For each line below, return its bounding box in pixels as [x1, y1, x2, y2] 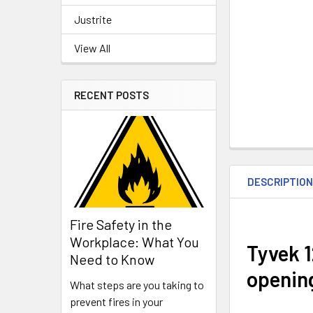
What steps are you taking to [70, 278, 204, 292]
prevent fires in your [70, 295, 163, 309]
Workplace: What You [70, 233, 199, 251]
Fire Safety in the [70, 216, 172, 233]
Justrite [74, 13, 112, 26]
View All [74, 41, 110, 54]
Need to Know [70, 251, 154, 268]
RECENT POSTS [74, 89, 149, 101]
